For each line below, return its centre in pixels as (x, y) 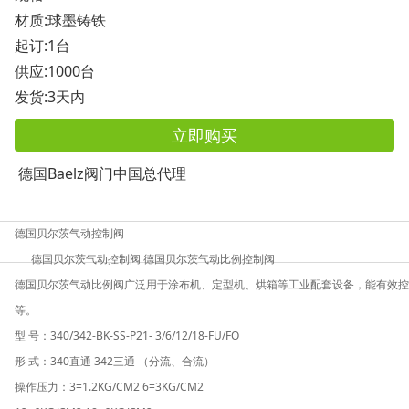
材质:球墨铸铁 (60, 20)
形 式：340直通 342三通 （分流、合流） (115, 361)
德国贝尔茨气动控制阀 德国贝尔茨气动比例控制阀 (145, 258)
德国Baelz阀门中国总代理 (100, 173)
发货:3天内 (50, 96)
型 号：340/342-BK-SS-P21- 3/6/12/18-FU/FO (127, 335)
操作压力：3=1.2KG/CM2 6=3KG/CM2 (109, 386)
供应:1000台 (55, 71)
